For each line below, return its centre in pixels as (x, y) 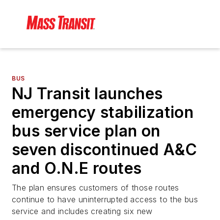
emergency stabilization (103, 112)
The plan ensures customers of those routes (96, 188)
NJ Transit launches (87, 94)
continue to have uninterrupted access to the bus (105, 200)
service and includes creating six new (82, 211)
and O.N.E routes (77, 168)
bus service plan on (86, 131)
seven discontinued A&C (105, 150)
